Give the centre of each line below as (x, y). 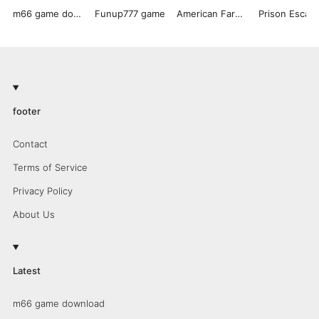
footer (26, 111)
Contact (30, 143)
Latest (26, 270)
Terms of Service (50, 167)
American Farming (239, 13)
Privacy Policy (42, 190)
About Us (33, 214)
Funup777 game (130, 13)
